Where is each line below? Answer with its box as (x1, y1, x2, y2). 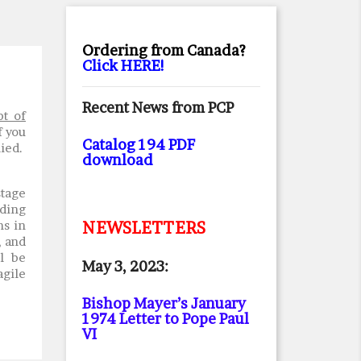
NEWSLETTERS (82, 218, 205, 238)
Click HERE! (82, 57, 165, 74)
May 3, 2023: (82, 258, 168, 275)
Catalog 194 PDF (82, 136, 195, 153)
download (82, 151, 153, 168)
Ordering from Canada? (82, 42, 246, 59)
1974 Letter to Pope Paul (82, 310, 249, 327)
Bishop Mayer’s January (82, 295, 246, 312)
